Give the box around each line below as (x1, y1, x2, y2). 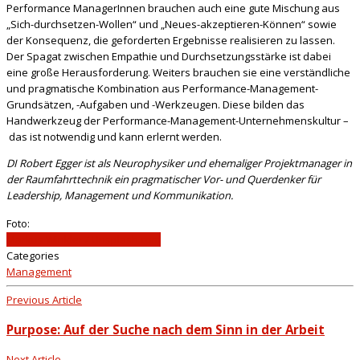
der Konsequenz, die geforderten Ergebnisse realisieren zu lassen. (6, 33, 335, 48)
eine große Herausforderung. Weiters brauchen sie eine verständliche (6, 65, 350, 80)
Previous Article (6, 292, 82, 308)
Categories (6, 248, 59, 264)
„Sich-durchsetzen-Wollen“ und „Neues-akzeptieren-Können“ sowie (6, 17, 337, 32)
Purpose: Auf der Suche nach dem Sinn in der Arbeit (6, 321, 325, 338)
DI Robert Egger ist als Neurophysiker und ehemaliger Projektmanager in (6, 156, 352, 171)
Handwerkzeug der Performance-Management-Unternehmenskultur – (6, 113, 349, 129)
